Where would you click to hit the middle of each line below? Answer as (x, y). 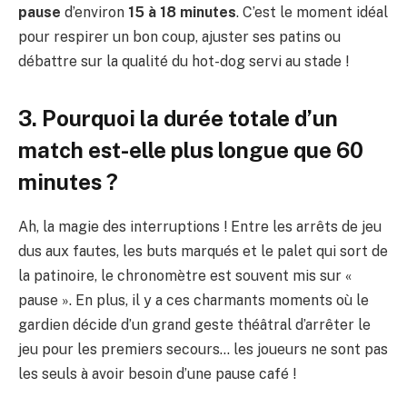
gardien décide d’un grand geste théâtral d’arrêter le (194, 325)
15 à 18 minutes (182, 12)
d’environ (94, 12)
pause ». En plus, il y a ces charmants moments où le (194, 301)
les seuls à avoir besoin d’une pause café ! (157, 374)
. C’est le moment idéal (312, 12)
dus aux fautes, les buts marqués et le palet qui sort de (203, 252)
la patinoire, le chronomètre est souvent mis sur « (185, 276)
